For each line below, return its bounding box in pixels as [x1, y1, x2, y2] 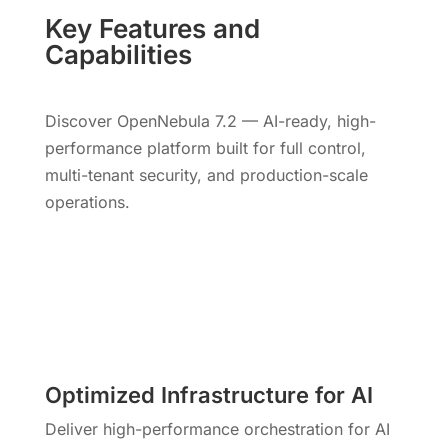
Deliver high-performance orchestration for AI [44, 418, 390, 439]
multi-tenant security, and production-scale [44, 164, 368, 185]
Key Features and [44, 12, 260, 44]
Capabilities [44, 38, 192, 70]
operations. [44, 191, 130, 212]
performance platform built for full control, [44, 137, 366, 158]
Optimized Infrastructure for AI [44, 381, 373, 408]
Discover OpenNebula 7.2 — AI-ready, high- [44, 110, 376, 131]
